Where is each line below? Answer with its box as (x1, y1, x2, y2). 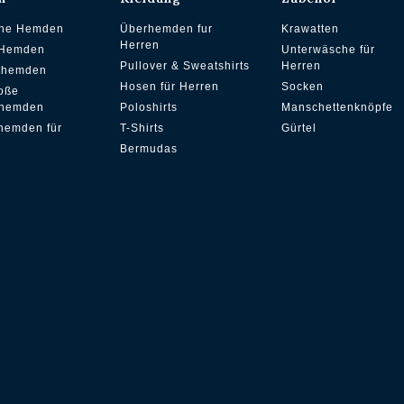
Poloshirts (119, 100, 178, 114)
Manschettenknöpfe (281, 100, 394, 114)
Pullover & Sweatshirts (119, 59, 250, 72)
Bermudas (119, 142, 178, 155)
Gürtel (281, 121, 317, 134)
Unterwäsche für (281, 42, 376, 56)
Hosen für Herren (119, 79, 219, 93)
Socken (281, 79, 325, 93)
